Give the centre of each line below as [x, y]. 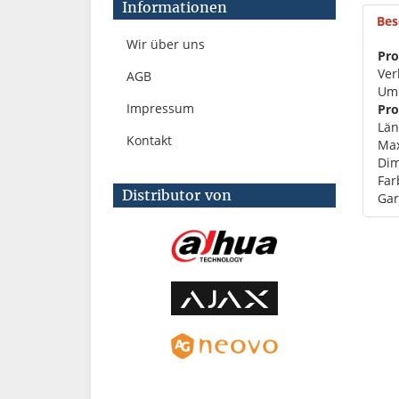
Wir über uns [166, 44]
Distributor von [177, 195]
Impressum [160, 108]
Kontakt [149, 140]
